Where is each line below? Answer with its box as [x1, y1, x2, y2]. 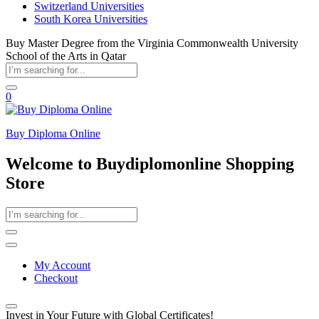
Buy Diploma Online [6, 127, 100, 140]
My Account [34, 258, 90, 271]
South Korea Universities [34, 13, 147, 25]
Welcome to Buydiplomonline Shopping [6, 154, 294, 173]
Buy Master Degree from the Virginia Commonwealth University [6, 37, 298, 49]
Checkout [34, 271, 78, 284]
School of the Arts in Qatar [6, 50, 126, 62]
